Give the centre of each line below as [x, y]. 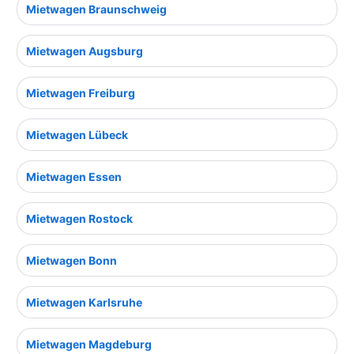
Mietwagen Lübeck [77, 135]
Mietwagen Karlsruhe [84, 303]
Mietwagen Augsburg [85, 51]
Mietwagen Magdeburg [89, 345]
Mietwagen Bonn [72, 261]
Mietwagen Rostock [79, 219]
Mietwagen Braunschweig [96, 9]
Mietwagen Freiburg [81, 93]
